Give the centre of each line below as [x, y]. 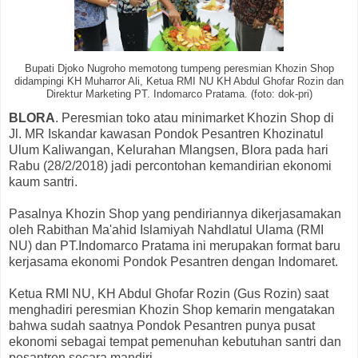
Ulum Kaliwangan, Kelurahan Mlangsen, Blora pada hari [169, 150]
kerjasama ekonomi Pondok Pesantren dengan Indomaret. [173, 262]
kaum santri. [43, 182]
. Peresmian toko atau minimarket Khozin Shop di [195, 118]
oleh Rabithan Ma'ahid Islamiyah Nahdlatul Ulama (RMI [166, 230]
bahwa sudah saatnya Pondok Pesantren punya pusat [162, 326]
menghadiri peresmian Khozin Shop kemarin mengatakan [172, 310]
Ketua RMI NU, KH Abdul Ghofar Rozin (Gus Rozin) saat [169, 294]
